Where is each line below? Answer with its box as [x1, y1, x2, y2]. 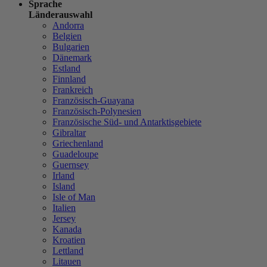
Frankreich [52, 84, 93, 95]
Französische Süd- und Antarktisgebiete [52, 116, 201, 127]
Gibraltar [52, 127, 86, 138]
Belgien [52, 30, 82, 41]
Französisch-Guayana [52, 95, 134, 105]
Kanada [52, 223, 82, 234]
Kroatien [52, 234, 85, 245]
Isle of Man [52, 191, 95, 202]
